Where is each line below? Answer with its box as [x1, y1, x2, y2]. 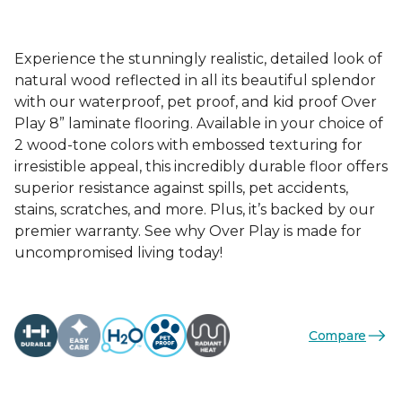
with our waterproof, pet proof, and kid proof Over [14, 93, 377, 110]
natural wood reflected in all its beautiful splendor [14, 72, 376, 89]
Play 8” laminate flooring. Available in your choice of [14, 115, 383, 132]
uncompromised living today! [14, 244, 223, 261]
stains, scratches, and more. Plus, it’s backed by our [14, 201, 375, 218]
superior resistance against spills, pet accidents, [14, 179, 348, 197]
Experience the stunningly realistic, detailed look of [14, 50, 382, 67]
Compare [308, 327, 366, 344]
